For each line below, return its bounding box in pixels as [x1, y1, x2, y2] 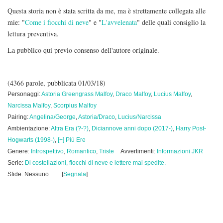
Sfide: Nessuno [7, 171, 49, 178]
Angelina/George [29, 113, 76, 120]
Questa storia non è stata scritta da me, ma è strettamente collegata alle [7, 6, 206, 15]
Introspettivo [31, 148, 64, 155]
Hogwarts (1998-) [7, 136, 55, 143]
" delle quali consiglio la [137, 17, 206, 27]
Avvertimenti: [120, 148, 157, 155]
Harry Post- [176, 125, 206, 132]
